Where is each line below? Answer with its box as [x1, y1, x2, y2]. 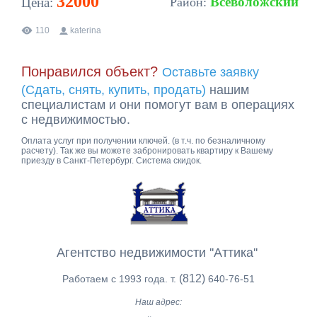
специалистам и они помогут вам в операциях [21, 97, 294, 112]
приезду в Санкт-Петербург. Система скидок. [21, 155, 202, 166]
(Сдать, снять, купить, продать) [21, 82, 206, 97]
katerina [70, 25, 101, 35]
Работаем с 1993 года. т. [62, 272, 179, 284]
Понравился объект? [21, 63, 158, 79]
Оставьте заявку [162, 64, 259, 79]
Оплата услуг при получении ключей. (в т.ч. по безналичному [21, 135, 265, 146]
